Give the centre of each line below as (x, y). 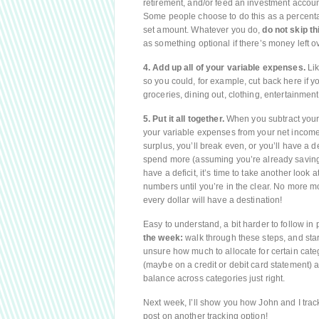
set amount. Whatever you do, (203, 30)
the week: (163, 238)
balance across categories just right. (214, 278)
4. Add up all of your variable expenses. (224, 68)
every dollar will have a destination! (213, 200)
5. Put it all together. (184, 119)
